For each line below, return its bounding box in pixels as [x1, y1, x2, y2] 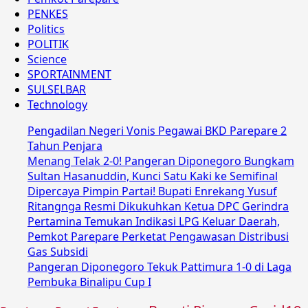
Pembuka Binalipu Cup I [27, 274, 151, 290]
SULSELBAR [27, 82, 86, 98]
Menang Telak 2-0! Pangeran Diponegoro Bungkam [27, 153, 294, 169]
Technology [27, 97, 87, 113]
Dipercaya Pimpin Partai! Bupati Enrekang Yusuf [27, 184, 277, 199]
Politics [27, 21, 65, 37]
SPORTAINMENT [27, 67, 111, 82]
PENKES [27, 6, 68, 22]
